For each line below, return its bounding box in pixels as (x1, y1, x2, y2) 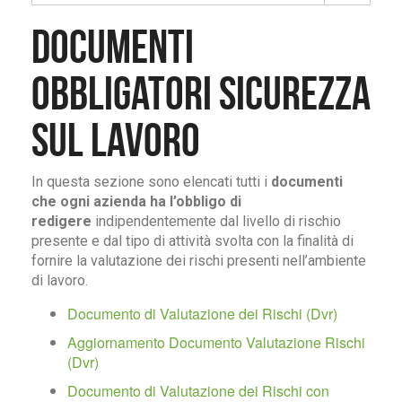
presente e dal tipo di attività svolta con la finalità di (31, 232, 354, 250)
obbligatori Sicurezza (31, 68, 371, 119)
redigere (31, 213, 92, 231)
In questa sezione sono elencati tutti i (31, 173, 267, 191)
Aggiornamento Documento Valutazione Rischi (67, 332, 365, 354)
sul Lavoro (31, 115, 200, 166)
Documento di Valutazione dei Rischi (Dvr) (67, 303, 337, 325)
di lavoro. (31, 272, 88, 290)
